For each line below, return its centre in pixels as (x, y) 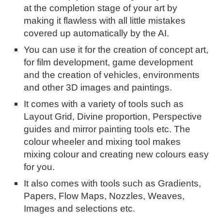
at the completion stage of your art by (101, 8)
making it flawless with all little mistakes (105, 21)
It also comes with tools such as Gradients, (113, 184)
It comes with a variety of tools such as (104, 104)
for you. (39, 167)
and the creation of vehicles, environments (112, 75)
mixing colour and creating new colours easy (116, 155)
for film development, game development (108, 62)
